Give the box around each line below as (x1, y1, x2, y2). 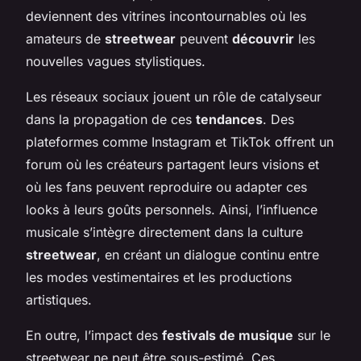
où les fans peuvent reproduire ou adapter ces (26, 178, 307, 195)
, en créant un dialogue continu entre (97, 246, 319, 263)
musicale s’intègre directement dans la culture (26, 223, 303, 240)
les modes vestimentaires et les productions (26, 268, 292, 285)
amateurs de (26, 30, 105, 47)
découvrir (232, 30, 294, 47)
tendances (196, 110, 263, 127)
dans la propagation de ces (26, 110, 196, 127)
